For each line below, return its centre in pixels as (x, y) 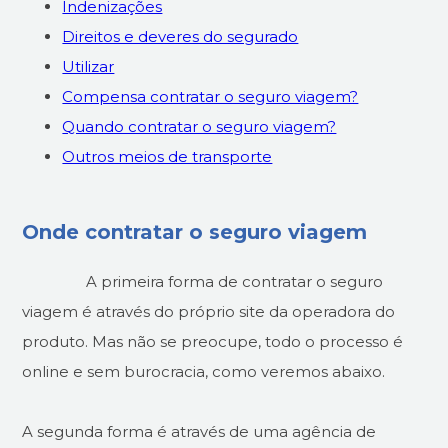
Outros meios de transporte (167, 156)
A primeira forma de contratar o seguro (203, 281)
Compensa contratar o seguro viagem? (210, 96)
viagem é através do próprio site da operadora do (209, 311)
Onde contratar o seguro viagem (195, 232)
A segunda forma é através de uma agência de (199, 431)
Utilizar (88, 66)
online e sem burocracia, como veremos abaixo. (204, 371)
